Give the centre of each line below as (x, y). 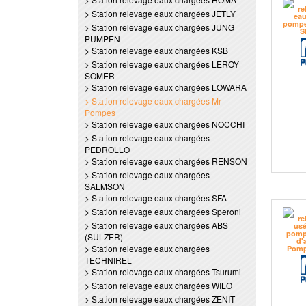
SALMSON (105, 186)
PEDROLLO (107, 149)
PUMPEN (102, 39)
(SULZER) (104, 237)
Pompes (100, 112)
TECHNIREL (108, 260)
